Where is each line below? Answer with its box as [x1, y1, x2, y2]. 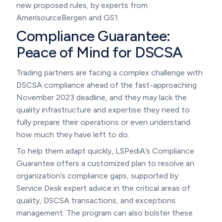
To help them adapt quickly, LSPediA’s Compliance [16, 146, 195, 156]
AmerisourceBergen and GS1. [16, 12, 121, 22]
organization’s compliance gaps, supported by [16, 170, 179, 180]
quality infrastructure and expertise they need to [16, 105, 190, 114]
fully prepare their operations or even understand [16, 117, 191, 127]
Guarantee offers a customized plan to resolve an [16, 158, 195, 168]
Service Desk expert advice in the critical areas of [16, 183, 191, 193]
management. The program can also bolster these [16, 208, 193, 218]
